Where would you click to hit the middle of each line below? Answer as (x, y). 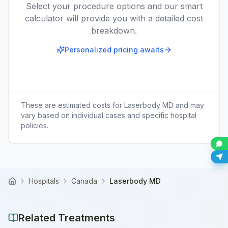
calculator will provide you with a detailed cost (114, 18)
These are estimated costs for (73, 105)
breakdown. (114, 31)
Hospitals (44, 181)
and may (189, 105)
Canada (84, 181)
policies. (35, 125)
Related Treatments (67, 218)
